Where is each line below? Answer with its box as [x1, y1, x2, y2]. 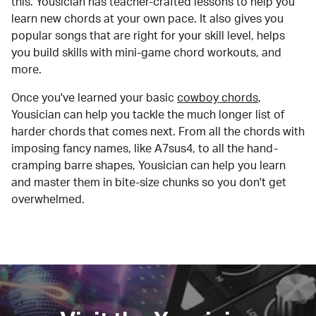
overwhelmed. [11, 193, 85, 205]
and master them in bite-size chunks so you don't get [11, 176, 286, 188]
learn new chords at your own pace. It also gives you [11, 13, 284, 25]
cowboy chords [177, 92, 258, 104]
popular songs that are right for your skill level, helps [11, 30, 285, 42]
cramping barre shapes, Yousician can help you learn [11, 159, 286, 171]
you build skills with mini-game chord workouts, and [11, 47, 281, 59]
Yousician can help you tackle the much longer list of [11, 109, 284, 121]
